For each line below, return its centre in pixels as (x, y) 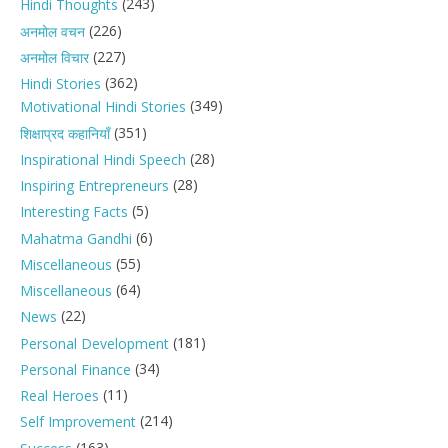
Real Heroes (59, 396)
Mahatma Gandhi (76, 238)
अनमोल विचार (54, 58)
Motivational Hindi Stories (103, 107)
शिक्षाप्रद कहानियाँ (65, 133)
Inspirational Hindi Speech (103, 160)
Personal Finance (75, 370)
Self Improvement (78, 422)
